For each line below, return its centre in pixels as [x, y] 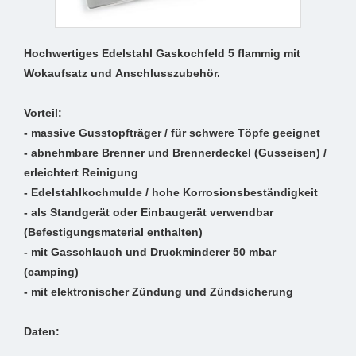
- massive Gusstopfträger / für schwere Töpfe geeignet [172, 133]
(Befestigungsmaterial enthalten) [113, 232]
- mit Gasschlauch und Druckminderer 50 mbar [150, 252]
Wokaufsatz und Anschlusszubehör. [122, 74]
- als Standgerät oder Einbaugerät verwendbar [149, 213]
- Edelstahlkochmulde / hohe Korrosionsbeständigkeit [171, 193]
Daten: [42, 332]
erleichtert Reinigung [81, 173]
